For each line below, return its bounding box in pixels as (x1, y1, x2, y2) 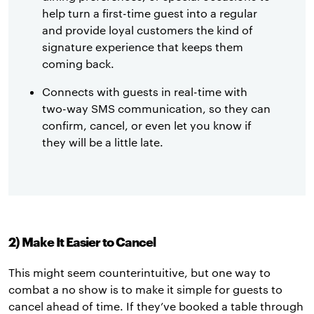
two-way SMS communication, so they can (42, 102, 271, 116)
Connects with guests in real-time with (42, 85, 247, 99)
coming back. (42, 57, 114, 71)
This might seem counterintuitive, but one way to (8, 266, 271, 280)
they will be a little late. (42, 135, 163, 149)
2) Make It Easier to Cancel (8, 234, 156, 250)
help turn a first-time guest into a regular (42, 6, 257, 20)
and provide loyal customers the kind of (42, 23, 253, 37)
